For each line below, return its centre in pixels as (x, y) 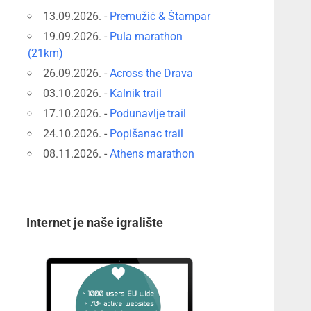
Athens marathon (152, 153)
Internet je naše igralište (94, 222)
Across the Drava (152, 73)
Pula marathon (146, 36)
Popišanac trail (147, 133)
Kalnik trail (136, 93)
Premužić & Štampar (160, 16)
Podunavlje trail (148, 113)
